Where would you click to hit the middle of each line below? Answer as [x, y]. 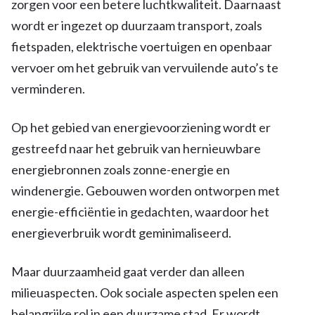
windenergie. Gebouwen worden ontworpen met [146, 190]
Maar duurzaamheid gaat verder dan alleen [128, 271]
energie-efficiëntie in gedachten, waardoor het [140, 211]
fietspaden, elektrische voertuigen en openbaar [142, 46]
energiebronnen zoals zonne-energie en [121, 169]
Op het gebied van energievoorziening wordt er [141, 127]
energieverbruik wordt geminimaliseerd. [121, 232]
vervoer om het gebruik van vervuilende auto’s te [145, 67]
